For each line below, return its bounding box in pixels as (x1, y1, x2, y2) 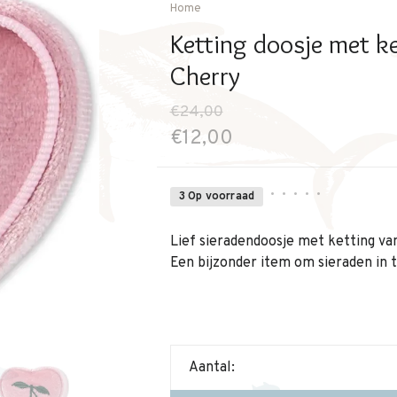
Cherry (169, 59, 240, 92)
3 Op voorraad (178, 190, 255, 204)
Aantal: (188, 359, 235, 377)
